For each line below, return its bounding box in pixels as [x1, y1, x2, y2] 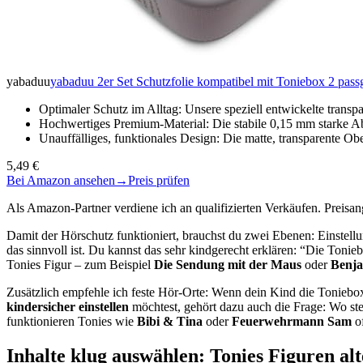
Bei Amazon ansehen [6, 173, 115, 188]
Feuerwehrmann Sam [232, 314, 352, 329]
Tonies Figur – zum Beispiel [6, 258, 154, 272]
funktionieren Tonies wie [6, 314, 137, 329]
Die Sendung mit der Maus [154, 258, 301, 272]
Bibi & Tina [137, 314, 203, 329]
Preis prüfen [128, 173, 190, 188]
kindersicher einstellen [6, 300, 129, 314]
